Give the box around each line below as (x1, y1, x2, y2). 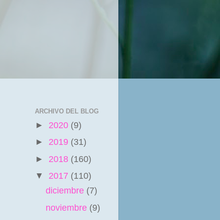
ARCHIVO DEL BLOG (35, 107, 99, 115)
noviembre (45, 202, 89, 213)
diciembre (45, 186, 86, 196)
